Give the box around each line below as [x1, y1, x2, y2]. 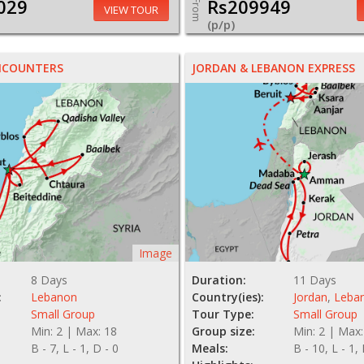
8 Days [30, 272, 67, 288]
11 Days [293, 272, 337, 288]
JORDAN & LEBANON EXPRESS [192, 60, 356, 76]
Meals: [192, 340, 229, 357]
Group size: [192, 323, 256, 340]
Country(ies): [192, 289, 265, 305]
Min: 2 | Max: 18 [30, 323, 117, 340]
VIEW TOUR [104, 2, 159, 18]
